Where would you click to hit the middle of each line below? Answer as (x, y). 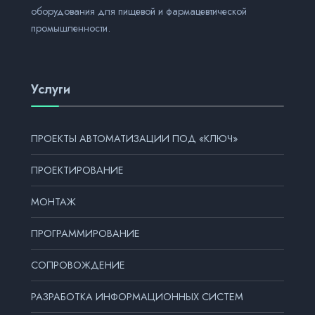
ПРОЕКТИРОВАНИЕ (77, 171)
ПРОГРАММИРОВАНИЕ (85, 234)
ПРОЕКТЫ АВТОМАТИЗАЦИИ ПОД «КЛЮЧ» (134, 139)
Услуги (51, 90)
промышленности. (71, 28)
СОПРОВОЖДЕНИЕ (78, 265)
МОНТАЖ (53, 202)
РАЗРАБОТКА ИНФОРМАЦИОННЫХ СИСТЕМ (137, 297)
